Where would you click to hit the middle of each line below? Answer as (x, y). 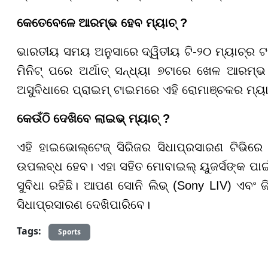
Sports (69, 232)
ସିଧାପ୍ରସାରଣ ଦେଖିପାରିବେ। (83, 204)
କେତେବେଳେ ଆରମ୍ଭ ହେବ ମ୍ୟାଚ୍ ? (102, 22)
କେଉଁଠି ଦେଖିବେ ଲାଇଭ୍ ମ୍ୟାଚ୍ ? (93, 118)
